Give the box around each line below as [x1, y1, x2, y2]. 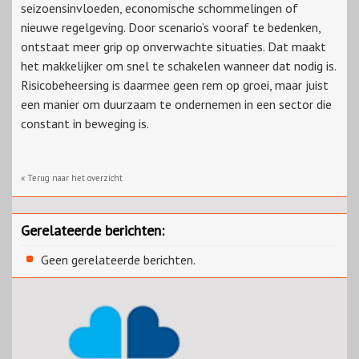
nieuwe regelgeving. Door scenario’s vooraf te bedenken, [21, 19, 321, 36]
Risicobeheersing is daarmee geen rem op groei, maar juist [21, 77, 329, 94]
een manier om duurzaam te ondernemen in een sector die [21, 96, 332, 113]
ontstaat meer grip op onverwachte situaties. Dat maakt [21, 38, 326, 55]
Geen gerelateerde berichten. [41, 252, 196, 268]
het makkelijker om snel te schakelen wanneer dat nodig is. [21, 58, 336, 75]
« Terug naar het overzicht [21, 172, 123, 184]
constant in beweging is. [21, 115, 149, 132]
